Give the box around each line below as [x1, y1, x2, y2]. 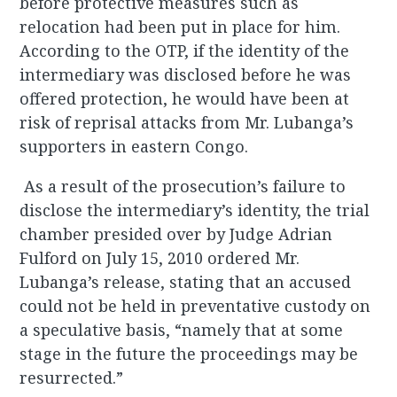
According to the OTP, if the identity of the [19, 40, 350, 62]
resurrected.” [19, 367, 128, 389]
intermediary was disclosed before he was [19, 64, 352, 86]
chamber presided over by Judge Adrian [19, 223, 333, 245]
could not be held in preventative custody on [19, 295, 371, 317]
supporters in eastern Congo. [19, 136, 249, 158]
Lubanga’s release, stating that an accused [19, 271, 352, 293]
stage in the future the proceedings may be [19, 343, 359, 365]
